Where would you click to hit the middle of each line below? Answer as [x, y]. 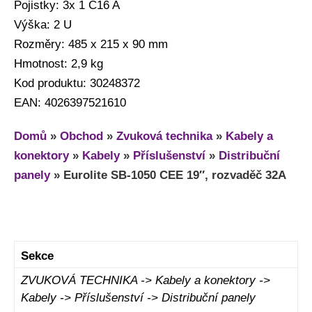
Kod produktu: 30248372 [77, 83]
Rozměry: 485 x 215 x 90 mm [91, 44]
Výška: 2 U [43, 24]
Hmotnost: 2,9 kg [58, 63]
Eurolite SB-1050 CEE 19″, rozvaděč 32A [175, 175]
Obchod [81, 136]
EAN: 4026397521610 [70, 102]
